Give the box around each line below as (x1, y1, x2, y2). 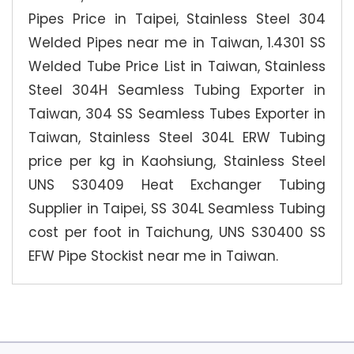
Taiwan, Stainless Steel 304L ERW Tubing (28, 128, 326, 147)
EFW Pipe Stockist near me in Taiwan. (28, 247, 278, 265)
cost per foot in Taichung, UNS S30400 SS (28, 223, 326, 242)
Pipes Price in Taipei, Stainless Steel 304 (28, 9, 326, 28)
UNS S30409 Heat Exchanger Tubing (28, 175, 326, 194)
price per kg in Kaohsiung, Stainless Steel (28, 152, 326, 171)
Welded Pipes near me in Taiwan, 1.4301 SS (28, 33, 326, 52)
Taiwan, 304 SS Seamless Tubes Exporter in (28, 104, 326, 123)
